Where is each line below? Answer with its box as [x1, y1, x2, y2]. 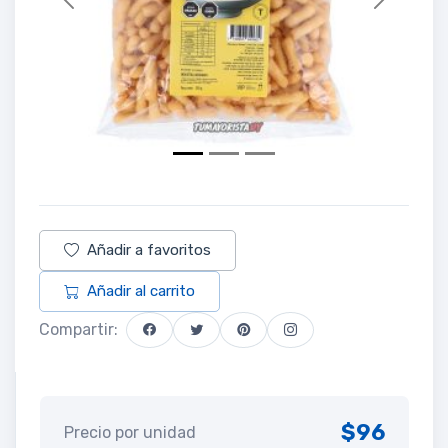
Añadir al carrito [87, 281, 195, 300]
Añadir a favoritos [87, 240, 211, 259]
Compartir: [39, 319, 118, 339]
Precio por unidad [64, 422, 196, 442]
